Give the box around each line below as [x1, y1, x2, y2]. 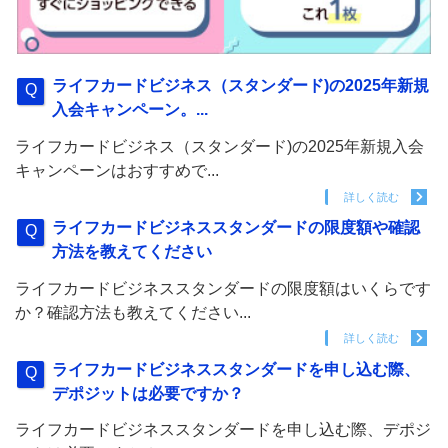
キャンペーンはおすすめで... [15, 162, 219, 180]
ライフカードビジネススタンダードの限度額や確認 [52, 219, 421, 237]
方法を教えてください [52, 243, 213, 261]
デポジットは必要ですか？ [52, 384, 245, 402]
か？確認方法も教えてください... [15, 303, 251, 321]
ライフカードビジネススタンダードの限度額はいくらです [15, 279, 431, 297]
